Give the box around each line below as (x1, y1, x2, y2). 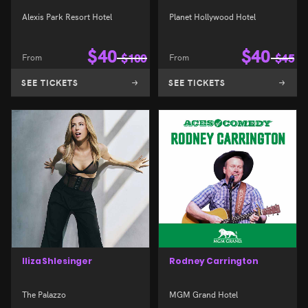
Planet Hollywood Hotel (169, 10, 256, 22)
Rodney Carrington (169, 254, 258, 267)
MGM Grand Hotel (169, 288, 238, 300)
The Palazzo (22, 288, 66, 300)
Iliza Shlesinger (22, 254, 93, 267)
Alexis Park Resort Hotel (22, 10, 112, 22)
